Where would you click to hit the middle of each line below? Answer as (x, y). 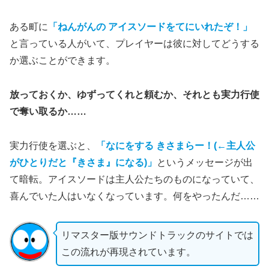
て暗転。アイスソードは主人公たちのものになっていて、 (134, 179)
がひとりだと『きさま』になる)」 (83, 162)
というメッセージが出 (205, 162)
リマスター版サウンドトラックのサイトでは (157, 235)
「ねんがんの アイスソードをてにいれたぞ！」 (150, 26)
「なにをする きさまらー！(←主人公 (176, 145)
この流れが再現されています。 (128, 252)
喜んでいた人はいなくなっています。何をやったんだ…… (134, 196)
